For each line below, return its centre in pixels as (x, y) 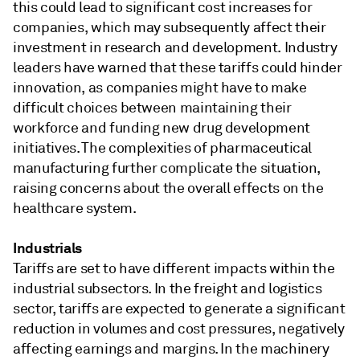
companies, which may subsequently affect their (170, 27)
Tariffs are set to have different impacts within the (174, 268)
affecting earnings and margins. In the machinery (171, 349)
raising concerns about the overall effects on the (168, 188)
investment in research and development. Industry (175, 47)
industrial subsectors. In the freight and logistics (168, 288)
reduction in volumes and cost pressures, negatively (179, 329)
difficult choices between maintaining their (152, 108)
